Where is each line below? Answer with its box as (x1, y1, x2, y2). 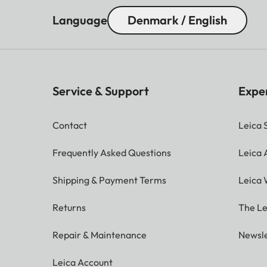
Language (52, 13, 107, 28)
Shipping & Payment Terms (52, 174, 166, 187)
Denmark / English (128, 13, 227, 28)
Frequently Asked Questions (52, 147, 171, 159)
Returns (52, 201, 86, 214)
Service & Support (52, 83, 149, 99)
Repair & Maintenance (52, 229, 147, 241)
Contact (52, 119, 87, 132)
